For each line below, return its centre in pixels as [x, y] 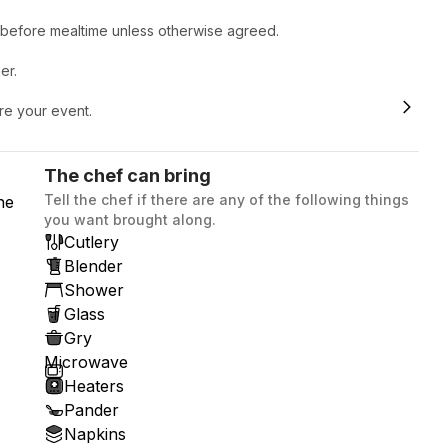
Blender [93, 265]
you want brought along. [130, 219]
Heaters [94, 385]
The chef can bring [127, 175]
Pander [91, 409]
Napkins [95, 433]
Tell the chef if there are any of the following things [226, 199]
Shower [94, 289]
